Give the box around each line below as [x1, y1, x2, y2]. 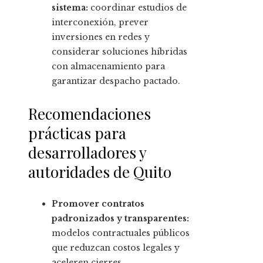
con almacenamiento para [52, 61, 165, 72]
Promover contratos [52, 198, 144, 210]
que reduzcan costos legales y [52, 242, 180, 254]
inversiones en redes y [52, 32, 150, 43]
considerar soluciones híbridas [52, 46, 187, 58]
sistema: [52, 2, 88, 14]
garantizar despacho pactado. [52, 76, 180, 87]
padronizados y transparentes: [52, 213, 189, 224]
